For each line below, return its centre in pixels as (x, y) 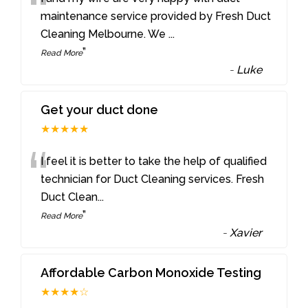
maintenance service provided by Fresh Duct (156, 16)
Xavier (246, 232)
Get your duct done (100, 109)
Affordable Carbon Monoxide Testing (151, 272)
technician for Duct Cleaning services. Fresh (153, 179)
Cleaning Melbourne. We (105, 34)
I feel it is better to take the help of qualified (154, 161)
